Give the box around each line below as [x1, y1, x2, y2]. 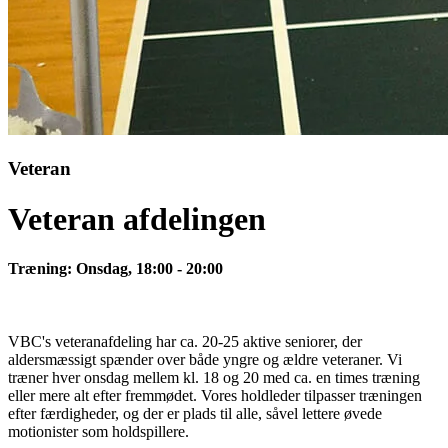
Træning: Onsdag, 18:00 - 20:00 [8, 259, 223, 277]
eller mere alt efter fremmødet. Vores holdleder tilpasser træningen [8, 386, 422, 404]
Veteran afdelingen [8, 201, 266, 238]
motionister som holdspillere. [8, 422, 189, 440]
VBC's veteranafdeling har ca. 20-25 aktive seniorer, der [8, 332, 362, 350]
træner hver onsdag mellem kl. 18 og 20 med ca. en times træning [8, 368, 420, 386]
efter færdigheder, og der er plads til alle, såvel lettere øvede [8, 404, 382, 422]
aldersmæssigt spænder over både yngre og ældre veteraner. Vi [8, 350, 402, 368]
